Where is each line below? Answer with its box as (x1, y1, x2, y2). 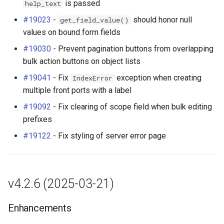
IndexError (72, 73, 112, 82)
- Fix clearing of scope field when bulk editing (51, 102, 212, 111)
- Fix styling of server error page (51, 131, 166, 140)
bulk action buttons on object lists (23, 56, 140, 66)
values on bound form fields (23, 27, 120, 37)
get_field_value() (60, 15, 129, 24)
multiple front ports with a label (23, 85, 131, 95)
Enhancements (8, 202, 71, 214)
